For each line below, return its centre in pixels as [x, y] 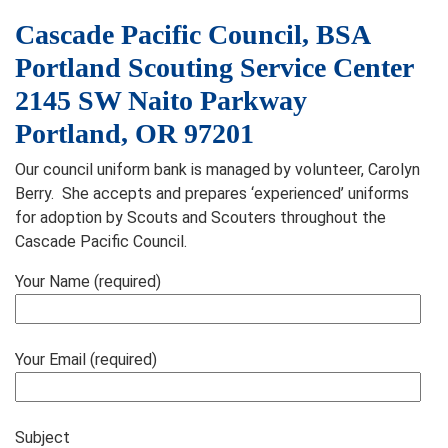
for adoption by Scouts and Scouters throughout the [200, 217]
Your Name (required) [88, 281]
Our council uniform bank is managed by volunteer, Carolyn [217, 169]
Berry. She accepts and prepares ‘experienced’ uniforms [212, 193]
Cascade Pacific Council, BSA [193, 34]
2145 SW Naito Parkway [161, 100]
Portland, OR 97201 [134, 133]
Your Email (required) [86, 359]
